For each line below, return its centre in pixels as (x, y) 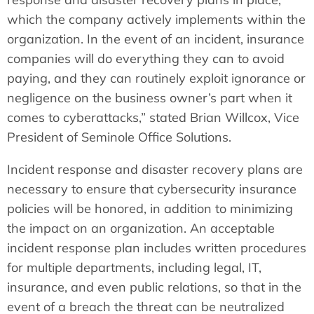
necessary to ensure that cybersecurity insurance (152, 189)
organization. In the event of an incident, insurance (156, 39)
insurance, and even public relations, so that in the (154, 287)
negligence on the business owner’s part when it (150, 97)
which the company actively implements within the (156, 19)
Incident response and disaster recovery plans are (155, 169)
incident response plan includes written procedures (157, 247)
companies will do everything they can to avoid (146, 58)
